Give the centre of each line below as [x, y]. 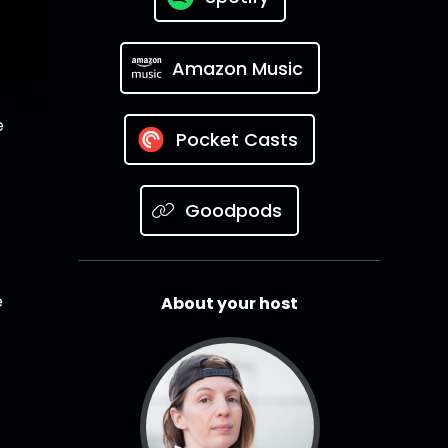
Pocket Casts [237, 140]
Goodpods [233, 211]
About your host [230, 304]
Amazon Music [237, 68]
